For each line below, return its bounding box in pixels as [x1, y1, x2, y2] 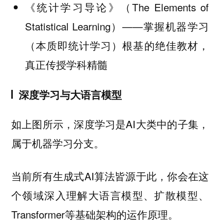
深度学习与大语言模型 [18, 87, 122, 102]
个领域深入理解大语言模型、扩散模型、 [11, 187, 209, 202]
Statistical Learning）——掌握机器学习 [25, 18, 209, 33]
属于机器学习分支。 [11, 136, 104, 151]
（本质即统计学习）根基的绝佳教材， [25, 37, 209, 53]
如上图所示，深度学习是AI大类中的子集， [11, 116, 209, 132]
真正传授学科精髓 [25, 56, 108, 72]
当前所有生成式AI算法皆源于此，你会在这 [11, 168, 209, 183]
